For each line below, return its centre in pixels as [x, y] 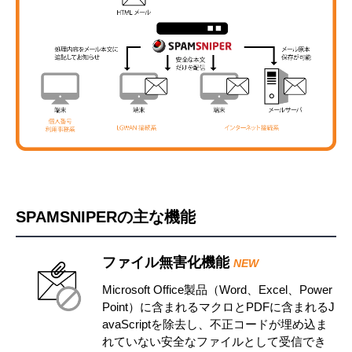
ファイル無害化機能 [168, 263]
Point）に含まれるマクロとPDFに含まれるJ [218, 307]
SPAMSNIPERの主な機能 [106, 217]
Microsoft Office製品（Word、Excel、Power [217, 290]
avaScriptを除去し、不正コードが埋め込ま [215, 324]
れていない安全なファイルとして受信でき [214, 342]
